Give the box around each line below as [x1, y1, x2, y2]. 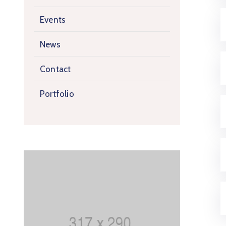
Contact [40, 64, 71, 74]
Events [40, 15, 66, 25]
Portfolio [40, 89, 74, 99]
